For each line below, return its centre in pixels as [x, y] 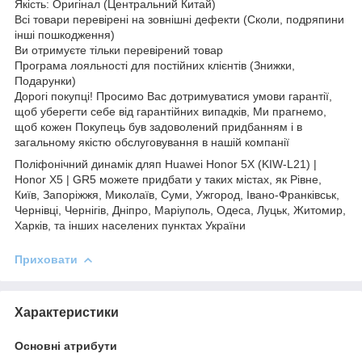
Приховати [46, 259]
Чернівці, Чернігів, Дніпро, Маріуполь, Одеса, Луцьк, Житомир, [180, 210]
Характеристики [67, 312]
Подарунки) [45, 80]
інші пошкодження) [65, 34]
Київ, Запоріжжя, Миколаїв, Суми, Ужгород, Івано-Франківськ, [177, 194]
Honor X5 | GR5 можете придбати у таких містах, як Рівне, [168, 179]
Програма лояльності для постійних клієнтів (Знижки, [155, 65]
